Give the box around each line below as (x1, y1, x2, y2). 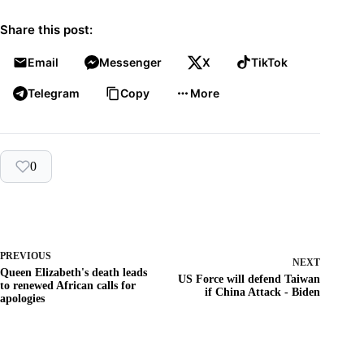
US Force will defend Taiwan (178, 272, 321, 285)
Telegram (28, 85, 80, 100)
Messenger (99, 54, 162, 69)
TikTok (251, 54, 288, 69)
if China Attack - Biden (205, 285, 321, 298)
